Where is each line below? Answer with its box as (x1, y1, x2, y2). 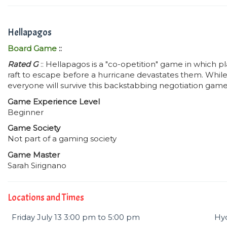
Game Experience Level (8, 96, 100, 106)
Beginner (8, 107, 44, 117)
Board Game (8, 43, 57, 53)
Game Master (8, 149, 60, 160)
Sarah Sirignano (8, 160, 66, 170)
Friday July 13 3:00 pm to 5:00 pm (12, 212, 140, 222)
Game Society (8, 123, 60, 133)
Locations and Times (8, 191, 84, 204)
